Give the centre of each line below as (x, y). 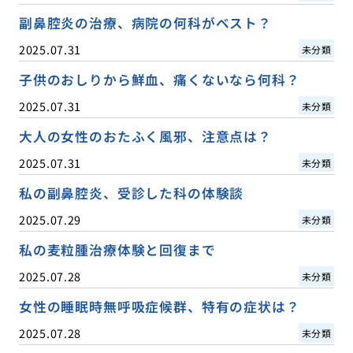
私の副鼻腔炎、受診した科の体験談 (131, 193)
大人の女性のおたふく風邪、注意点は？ (145, 136)
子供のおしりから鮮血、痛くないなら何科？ (159, 79)
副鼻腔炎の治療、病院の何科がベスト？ (145, 22)
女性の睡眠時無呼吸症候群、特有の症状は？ (159, 306)
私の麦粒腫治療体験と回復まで (117, 249)
